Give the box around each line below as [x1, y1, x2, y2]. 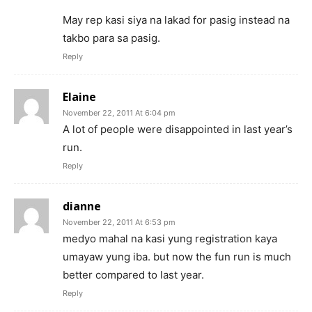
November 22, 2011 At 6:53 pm [63, 217, 175, 227]
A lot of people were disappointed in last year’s [63, 122, 292, 136]
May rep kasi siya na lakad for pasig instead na [63, 13, 290, 26]
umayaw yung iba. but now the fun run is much [63, 249, 291, 263]
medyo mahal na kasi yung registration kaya [63, 231, 277, 245]
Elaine [63, 88, 96, 104]
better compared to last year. [63, 267, 204, 281]
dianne [63, 198, 101, 214]
